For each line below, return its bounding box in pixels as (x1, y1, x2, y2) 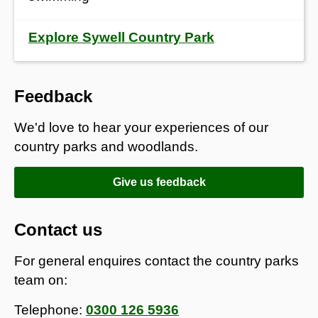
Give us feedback (112, 175, 206, 188)
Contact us (14, 219, 102, 239)
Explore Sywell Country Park (28, 29, 214, 45)
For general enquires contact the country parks (14, 253, 299, 268)
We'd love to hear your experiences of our (14, 119, 268, 135)
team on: (14, 272, 67, 287)
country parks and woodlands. (14, 138, 198, 154)
